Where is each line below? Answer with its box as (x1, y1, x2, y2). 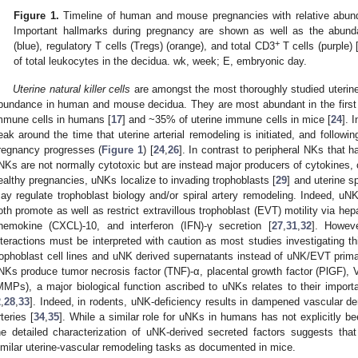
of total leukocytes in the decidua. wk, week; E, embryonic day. (14, 55, 308, 68)
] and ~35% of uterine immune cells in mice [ (122, 113, 331, 125)
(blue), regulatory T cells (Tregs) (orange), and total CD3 (14, 40, 275, 53)
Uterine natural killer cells (13, 82, 131, 95)
